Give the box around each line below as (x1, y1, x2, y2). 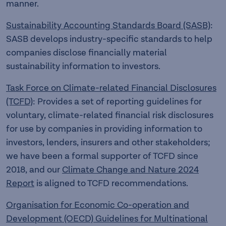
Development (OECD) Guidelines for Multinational (6, 213, 208, 224)
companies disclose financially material (6, 47, 167, 58)
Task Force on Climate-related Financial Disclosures (6, 83, 216, 93)
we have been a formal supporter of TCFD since (6, 151, 198, 161)
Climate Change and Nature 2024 (62, 164, 199, 175)
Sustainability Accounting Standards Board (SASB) (6, 20, 210, 31)
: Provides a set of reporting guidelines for (33, 96, 202, 107)
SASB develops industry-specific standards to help (6, 34, 212, 44)
